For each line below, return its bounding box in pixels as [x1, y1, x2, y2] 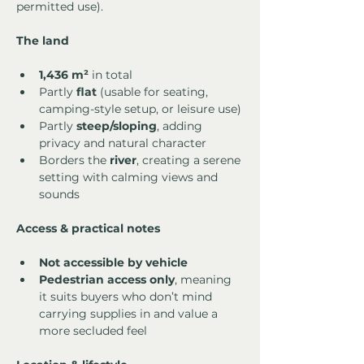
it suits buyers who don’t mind [39, 289, 215, 305]
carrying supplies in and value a [39, 306, 221, 322]
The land [16, 33, 69, 49]
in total [89, 67, 132, 83]
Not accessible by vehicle [39, 255, 188, 271]
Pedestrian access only [39, 272, 175, 288]
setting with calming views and [39, 170, 221, 185]
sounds [39, 187, 80, 202]
